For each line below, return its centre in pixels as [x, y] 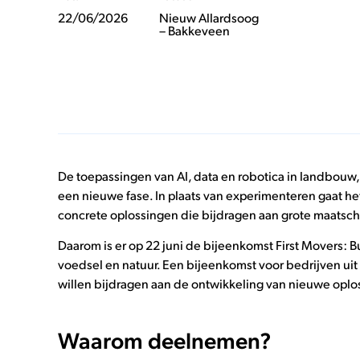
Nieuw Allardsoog [209, 17]
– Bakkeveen [195, 30]
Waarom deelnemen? [164, 340]
